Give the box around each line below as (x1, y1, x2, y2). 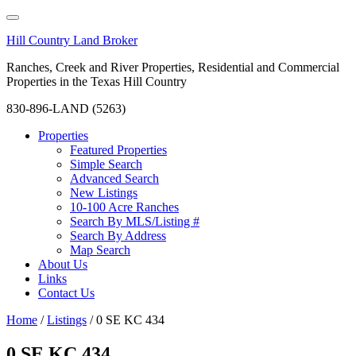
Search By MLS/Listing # (70, 215, 199, 228)
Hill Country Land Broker (6, 33, 137, 47)
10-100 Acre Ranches (70, 200, 179, 214)
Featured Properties (70, 143, 167, 157)
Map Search (70, 243, 130, 257)
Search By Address (70, 229, 166, 242)
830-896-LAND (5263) (6, 102, 126, 115)
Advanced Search (70, 172, 159, 185)
